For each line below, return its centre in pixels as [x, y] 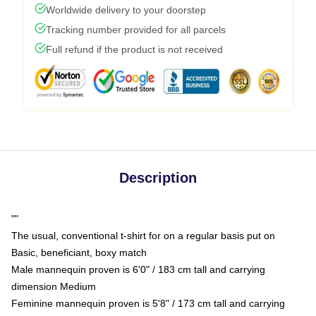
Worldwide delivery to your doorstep [126, 10]
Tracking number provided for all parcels [136, 29]
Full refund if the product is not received [134, 49]
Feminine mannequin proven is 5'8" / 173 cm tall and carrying [148, 303]
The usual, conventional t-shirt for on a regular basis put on [143, 235]
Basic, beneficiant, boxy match [79, 252]
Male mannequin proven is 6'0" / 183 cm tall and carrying [138, 269]
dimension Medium [54, 286]
